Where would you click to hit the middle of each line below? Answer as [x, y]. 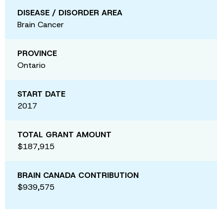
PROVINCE [37, 53]
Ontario [31, 65]
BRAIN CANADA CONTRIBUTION [78, 175]
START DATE [41, 94]
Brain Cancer [41, 24]
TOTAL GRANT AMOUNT [64, 134]
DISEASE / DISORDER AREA [70, 12]
